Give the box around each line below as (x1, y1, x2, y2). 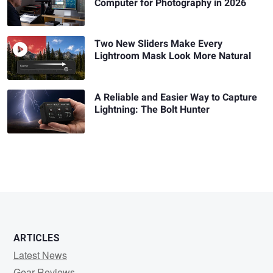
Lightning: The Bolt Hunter (94, 102, 210, 118)
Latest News (13, 247, 67, 262)
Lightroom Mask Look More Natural (94, 49, 252, 64)
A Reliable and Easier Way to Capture (94, 90, 258, 105)
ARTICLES (13, 232, 60, 244)
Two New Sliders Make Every (94, 37, 223, 52)
